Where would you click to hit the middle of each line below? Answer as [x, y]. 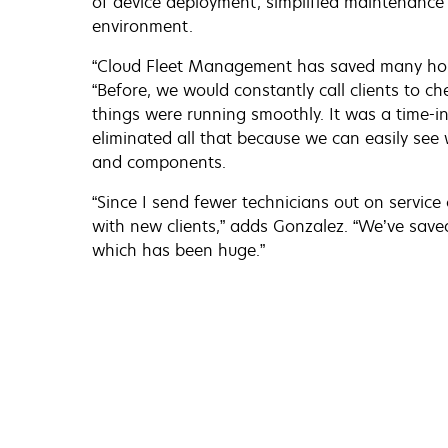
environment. [142, 26]
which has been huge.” [178, 250]
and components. [159, 162]
